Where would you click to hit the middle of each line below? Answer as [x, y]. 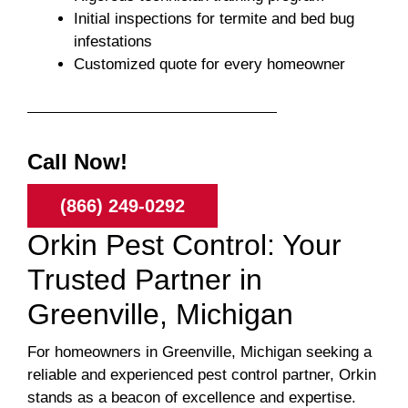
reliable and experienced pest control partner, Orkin [202, 375]
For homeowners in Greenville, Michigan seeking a [199, 352]
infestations [113, 42]
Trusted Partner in [145, 280]
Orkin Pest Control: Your [184, 245]
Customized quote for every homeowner [209, 65]
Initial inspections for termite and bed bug [214, 19]
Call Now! [77, 162]
